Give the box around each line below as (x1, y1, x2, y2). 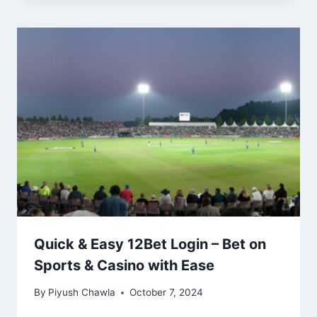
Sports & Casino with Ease (34, 256, 214, 274)
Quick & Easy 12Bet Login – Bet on (34, 235, 266, 253)
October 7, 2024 (129, 287, 204, 299)
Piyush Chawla (48, 287, 116, 299)
